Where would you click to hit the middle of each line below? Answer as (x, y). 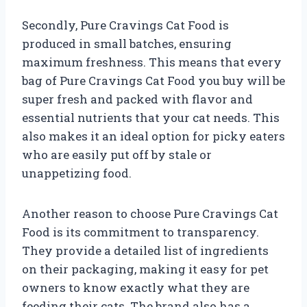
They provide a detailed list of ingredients (145, 250)
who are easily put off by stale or (117, 154)
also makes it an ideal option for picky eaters (153, 136)
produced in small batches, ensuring (127, 43)
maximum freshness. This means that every (152, 62)
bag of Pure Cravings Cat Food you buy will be (153, 80)
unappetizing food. (77, 173)
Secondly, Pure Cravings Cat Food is (125, 25)
